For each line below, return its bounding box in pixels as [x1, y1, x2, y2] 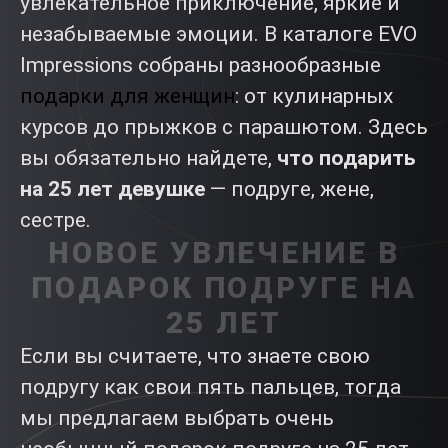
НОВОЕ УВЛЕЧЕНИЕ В [48, 236, 400, 270]
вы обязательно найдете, [20, 146, 277, 170]
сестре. [20, 208, 91, 232]
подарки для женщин [20, 84, 235, 108]
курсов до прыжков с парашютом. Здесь [20, 115, 428, 139]
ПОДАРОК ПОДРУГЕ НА [31, 271, 417, 305]
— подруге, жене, [205, 177, 374, 201]
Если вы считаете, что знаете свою [20, 344, 370, 368]
